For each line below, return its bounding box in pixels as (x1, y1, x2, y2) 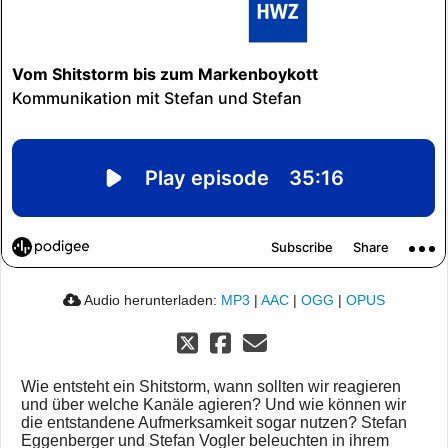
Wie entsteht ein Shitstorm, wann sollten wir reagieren (21, 378, 401, 396)
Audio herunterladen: (81, 292, 221, 309)
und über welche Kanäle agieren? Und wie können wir (21, 396, 406, 414)
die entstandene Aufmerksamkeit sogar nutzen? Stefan (21, 414, 407, 432)
